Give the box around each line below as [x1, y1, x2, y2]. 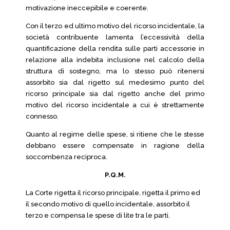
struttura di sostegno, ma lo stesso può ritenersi [26, 67, 204, 75]
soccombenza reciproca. [26, 153, 107, 161]
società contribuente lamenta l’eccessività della [26, 33, 204, 41]
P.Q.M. [104, 171, 126, 179]
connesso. [26, 112, 59, 120]
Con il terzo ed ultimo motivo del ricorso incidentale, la [26, 22, 204, 30]
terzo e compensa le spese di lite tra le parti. [26, 212, 170, 219]
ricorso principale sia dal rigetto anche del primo [26, 90, 204, 98]
